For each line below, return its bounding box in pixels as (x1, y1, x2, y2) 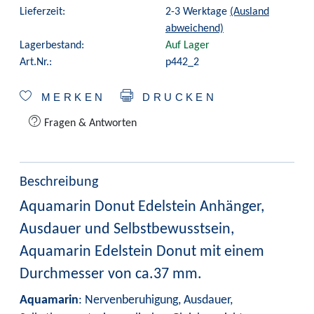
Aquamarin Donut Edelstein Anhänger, (20, 199, 264, 214)
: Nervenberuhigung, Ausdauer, (78, 294, 233, 306)
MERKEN (35, 92, 106, 104)
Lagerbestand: (20, 40, 84, 52)
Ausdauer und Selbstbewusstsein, (20, 221, 234, 237)
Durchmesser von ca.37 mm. (20, 266, 202, 282)
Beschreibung (20, 175, 98, 189)
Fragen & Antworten (41, 117, 137, 129)
